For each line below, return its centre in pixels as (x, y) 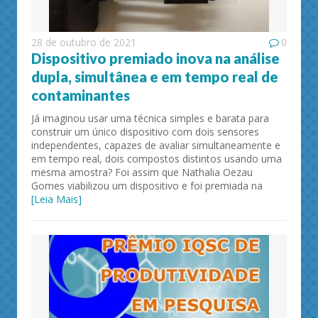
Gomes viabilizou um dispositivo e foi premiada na (147, 186)
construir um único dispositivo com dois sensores (145, 132)
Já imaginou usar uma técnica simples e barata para (150, 119)
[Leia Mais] (56, 199)
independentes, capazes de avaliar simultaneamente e (156, 146)
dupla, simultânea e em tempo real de (155, 77)
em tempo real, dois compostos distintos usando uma (157, 159)
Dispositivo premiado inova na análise (155, 59)
